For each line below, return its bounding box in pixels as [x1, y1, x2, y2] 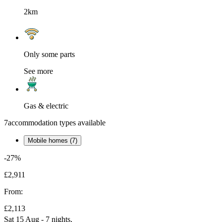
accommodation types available [8, 118, 106, 127]
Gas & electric [24, 102, 68, 111]
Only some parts [24, 50, 75, 59]
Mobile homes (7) [28, 137, 77, 145]
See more [24, 67, 53, 76]
